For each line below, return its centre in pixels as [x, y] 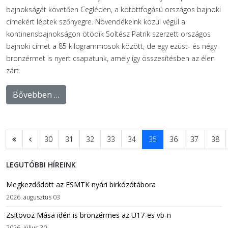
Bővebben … [36, 94]
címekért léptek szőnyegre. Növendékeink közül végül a [96, 21]
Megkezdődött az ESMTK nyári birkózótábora [81, 184]
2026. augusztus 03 [33, 197]
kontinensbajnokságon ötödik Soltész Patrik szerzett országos [108, 34]
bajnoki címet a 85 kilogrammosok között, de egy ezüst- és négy [111, 46]
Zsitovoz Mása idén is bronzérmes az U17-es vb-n [89, 215]
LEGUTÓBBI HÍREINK [41, 164]
